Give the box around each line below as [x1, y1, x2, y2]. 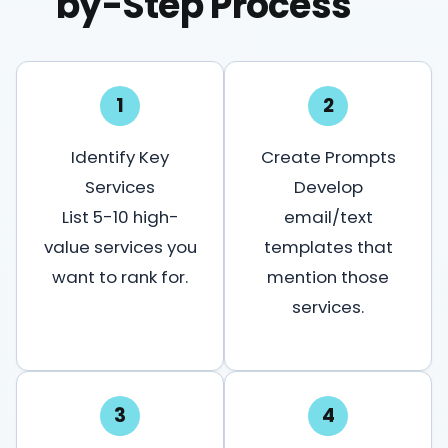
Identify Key [71, 144, 169, 169]
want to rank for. [52, 264, 188, 289]
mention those [267, 264, 389, 289]
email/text [283, 204, 373, 229]
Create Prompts [260, 144, 396, 169]
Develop [293, 174, 363, 199]
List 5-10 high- [61, 204, 179, 229]
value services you [43, 234, 197, 259]
